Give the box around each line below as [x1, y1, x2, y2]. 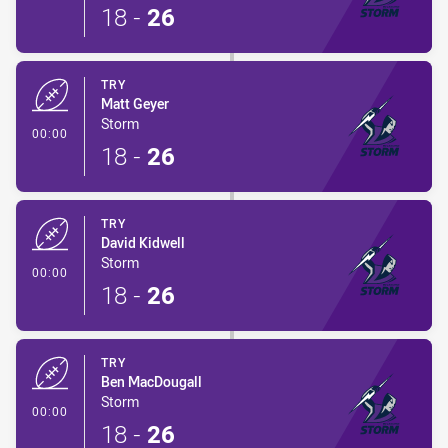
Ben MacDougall [101, 372, 202, 391]
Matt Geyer [101, 94, 169, 113]
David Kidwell [101, 233, 185, 252]
